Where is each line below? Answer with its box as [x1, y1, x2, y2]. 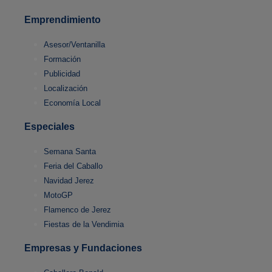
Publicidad [44, 69, 80, 79]
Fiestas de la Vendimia [44, 220, 124, 229]
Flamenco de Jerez [44, 205, 111, 215]
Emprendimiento [24, 15, 101, 25]
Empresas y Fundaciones [24, 243, 142, 254]
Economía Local [44, 98, 101, 108]
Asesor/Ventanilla [44, 40, 105, 50]
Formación [44, 55, 81, 64]
